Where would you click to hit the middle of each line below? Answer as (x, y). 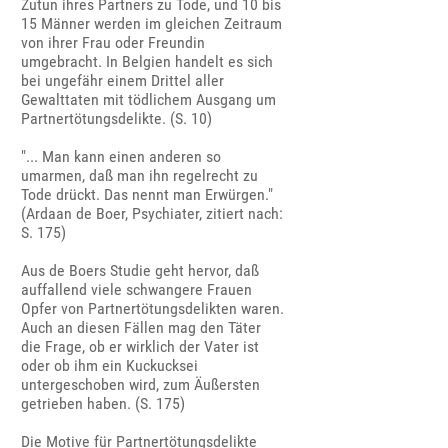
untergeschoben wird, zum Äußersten (141, 385)
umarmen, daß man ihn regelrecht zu (140, 176)
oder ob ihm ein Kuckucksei (110, 366)
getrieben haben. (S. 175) (103, 404)
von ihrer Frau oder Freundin (113, 43)
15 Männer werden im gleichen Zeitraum (152, 24)
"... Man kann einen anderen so (121, 157)
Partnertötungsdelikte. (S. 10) (117, 119)
